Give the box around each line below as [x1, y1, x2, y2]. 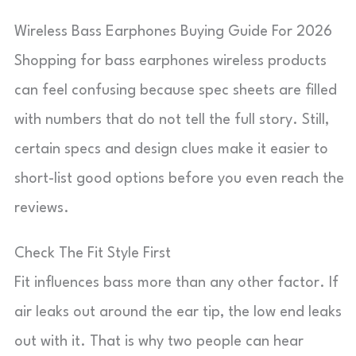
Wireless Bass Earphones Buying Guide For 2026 [14, 25, 332, 39]
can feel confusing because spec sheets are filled [14, 83, 337, 98]
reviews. [14, 201, 69, 215]
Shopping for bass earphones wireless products [14, 54, 327, 68]
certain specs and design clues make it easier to [14, 142, 328, 157]
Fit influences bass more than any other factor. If [14, 276, 339, 290]
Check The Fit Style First [14, 246, 171, 261]
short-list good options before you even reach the [14, 172, 344, 186]
